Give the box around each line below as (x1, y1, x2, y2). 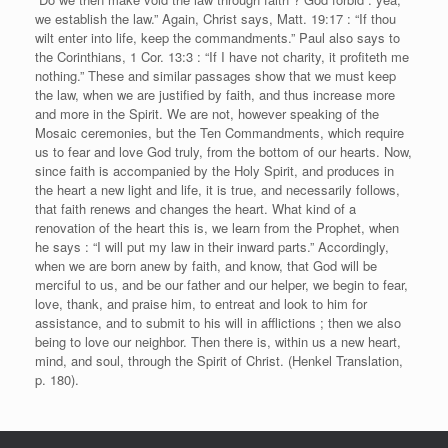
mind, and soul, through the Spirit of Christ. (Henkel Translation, (35, 350, 403, 370)
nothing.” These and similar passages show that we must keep (35, 65, 396, 85)
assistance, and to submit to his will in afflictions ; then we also (35, 312, 401, 332)
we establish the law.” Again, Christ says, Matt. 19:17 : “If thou (35, 8, 396, 28)
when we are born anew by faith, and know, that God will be (35, 255, 377, 275)
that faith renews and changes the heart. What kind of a (35, 198, 356, 218)
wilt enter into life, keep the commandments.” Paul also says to (35, 27, 400, 47)
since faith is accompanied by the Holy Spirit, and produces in (35, 160, 394, 180)
